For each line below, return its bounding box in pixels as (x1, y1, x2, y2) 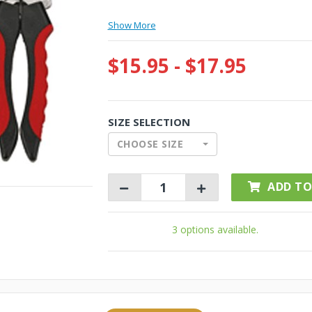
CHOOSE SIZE (116, 137, 183, 150)
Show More (107, 19, 156, 31)
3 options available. (172, 223, 259, 236)
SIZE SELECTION (107, 115, 190, 129)
